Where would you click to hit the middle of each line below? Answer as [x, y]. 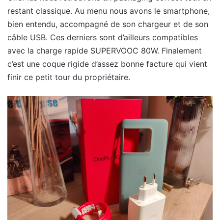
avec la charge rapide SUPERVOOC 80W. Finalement [105, 51]
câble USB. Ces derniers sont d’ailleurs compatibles [103, 38]
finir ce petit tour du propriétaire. [69, 77]
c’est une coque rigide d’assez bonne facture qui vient [107, 64]
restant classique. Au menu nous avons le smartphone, [109, 11]
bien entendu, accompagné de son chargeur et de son [108, 24]
